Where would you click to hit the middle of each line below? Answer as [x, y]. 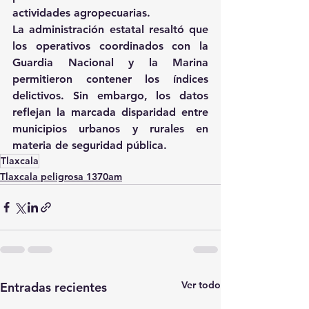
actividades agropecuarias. [83, 13]
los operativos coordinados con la [110, 46]
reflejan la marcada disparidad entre [110, 112]
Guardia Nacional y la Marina [110, 63]
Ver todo [201, 285]
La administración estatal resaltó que [110, 30]
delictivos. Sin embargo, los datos [110, 96]
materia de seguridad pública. [90, 146]
